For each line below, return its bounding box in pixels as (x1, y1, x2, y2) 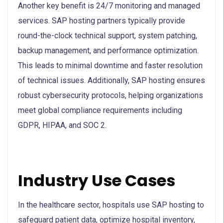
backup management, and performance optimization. (18, 45, 199, 55)
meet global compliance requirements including (18, 105, 182, 115)
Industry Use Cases (18, 169, 175, 192)
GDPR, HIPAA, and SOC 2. (18, 120, 107, 130)
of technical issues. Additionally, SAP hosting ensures (18, 75, 205, 85)
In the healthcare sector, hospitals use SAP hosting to (18, 200, 204, 210)
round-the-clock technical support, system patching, (18, 30, 197, 40)
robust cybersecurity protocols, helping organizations (18, 90, 203, 100)
